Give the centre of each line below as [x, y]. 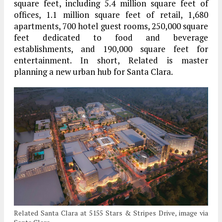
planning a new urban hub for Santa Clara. [93, 72]
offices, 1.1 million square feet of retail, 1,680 [111, 15]
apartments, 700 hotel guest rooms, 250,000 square [111, 26]
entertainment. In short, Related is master [111, 60]
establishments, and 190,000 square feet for [111, 49]
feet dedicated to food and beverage [111, 38]
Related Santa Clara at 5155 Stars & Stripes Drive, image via [111, 213]
